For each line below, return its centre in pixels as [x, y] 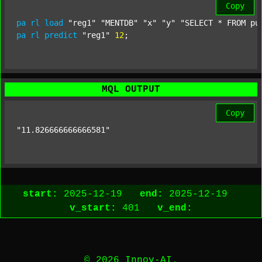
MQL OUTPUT [131, 90]
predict [61, 35]
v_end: [175, 208]
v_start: [93, 208]
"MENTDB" [119, 23]
